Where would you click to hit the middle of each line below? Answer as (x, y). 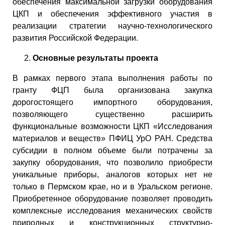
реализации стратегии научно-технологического (113, 26)
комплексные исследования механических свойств (113, 210)
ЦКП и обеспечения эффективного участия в (113, 14)
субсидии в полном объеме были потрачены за (113, 150)
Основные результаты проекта (95, 58)
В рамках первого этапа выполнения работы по (113, 78)
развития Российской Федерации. (75, 38)
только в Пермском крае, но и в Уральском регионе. (113, 186)
